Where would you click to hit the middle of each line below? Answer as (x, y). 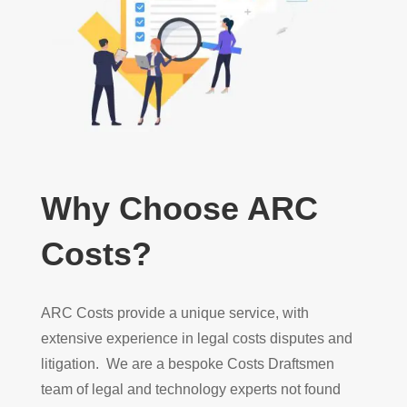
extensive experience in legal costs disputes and (196, 339)
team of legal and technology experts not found (190, 390)
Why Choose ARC (179, 209)
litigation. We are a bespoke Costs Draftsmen (187, 364)
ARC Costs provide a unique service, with (174, 313)
